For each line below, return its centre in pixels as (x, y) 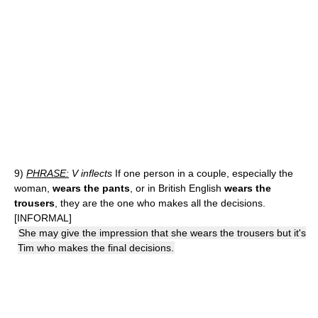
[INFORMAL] (43, 218)
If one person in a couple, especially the (203, 173)
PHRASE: (48, 173)
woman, (33, 188)
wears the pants (91, 188)
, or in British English (177, 188)
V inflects (91, 173)
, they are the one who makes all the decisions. (160, 203)
